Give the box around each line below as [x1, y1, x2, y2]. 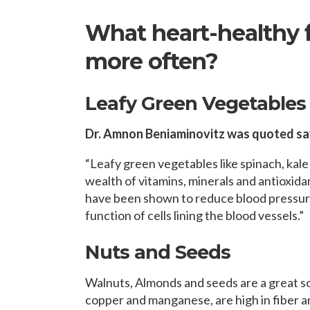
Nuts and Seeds [85, 241, 231, 264]
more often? [85, 48, 219, 75]
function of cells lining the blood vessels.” [85, 208, 304, 224]
